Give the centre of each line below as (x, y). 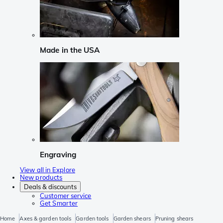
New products (41, 177)
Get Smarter (59, 203)
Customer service (66, 196)
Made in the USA (70, 50)
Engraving (58, 154)
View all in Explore (48, 170)
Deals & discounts (50, 187)
